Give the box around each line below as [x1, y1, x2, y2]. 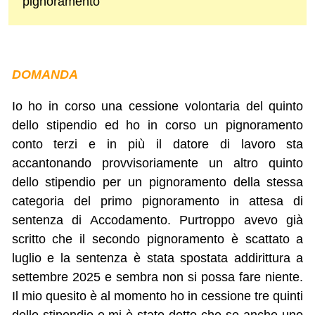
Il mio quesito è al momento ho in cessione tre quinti [11, 289, 304, 304]
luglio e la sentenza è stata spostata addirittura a [11, 251, 304, 266]
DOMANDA [11, 67, 78, 82]
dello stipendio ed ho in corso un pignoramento [11, 118, 304, 133]
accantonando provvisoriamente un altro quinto [11, 156, 304, 171]
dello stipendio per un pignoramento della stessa [11, 175, 304, 190]
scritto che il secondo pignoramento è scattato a [11, 232, 304, 247]
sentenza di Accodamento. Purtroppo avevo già [11, 213, 304, 228]
